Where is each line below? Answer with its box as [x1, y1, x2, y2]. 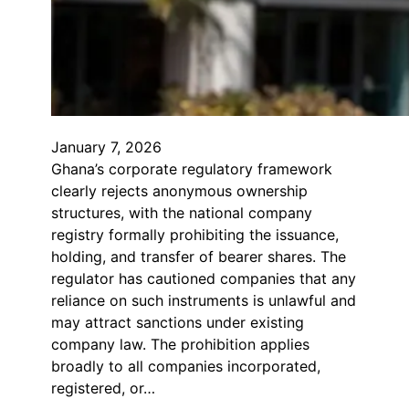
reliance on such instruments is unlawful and [51, 290, 356, 309]
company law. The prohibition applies [51, 334, 309, 353]
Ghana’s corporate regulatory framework [51, 159, 332, 178]
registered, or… [51, 378, 155, 397]
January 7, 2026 [51, 137, 162, 156]
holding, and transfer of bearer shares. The [51, 246, 346, 266]
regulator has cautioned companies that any [51, 268, 356, 288]
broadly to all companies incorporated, [51, 356, 320, 375]
